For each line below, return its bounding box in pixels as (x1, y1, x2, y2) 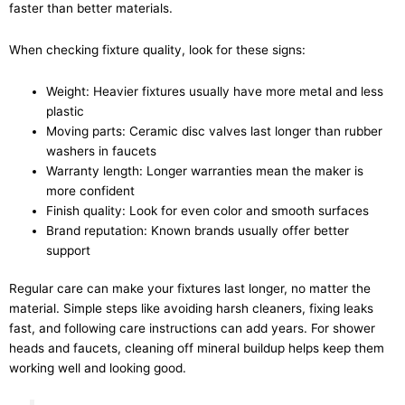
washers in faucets (46, 143, 157, 158)
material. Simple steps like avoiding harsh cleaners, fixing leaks (9, 301, 373, 316)
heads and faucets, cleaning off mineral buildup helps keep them (9, 341, 384, 356)
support (46, 242, 91, 258)
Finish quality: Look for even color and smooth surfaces (46, 202, 370, 218)
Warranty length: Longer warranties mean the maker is (46, 163, 364, 178)
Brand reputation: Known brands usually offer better (46, 222, 350, 238)
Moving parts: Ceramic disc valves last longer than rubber (46, 123, 383, 138)
